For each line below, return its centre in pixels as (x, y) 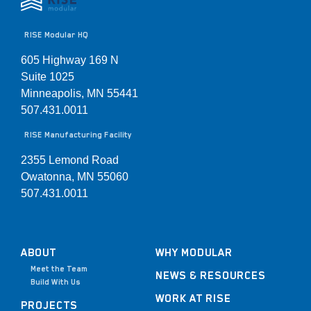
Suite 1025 (48, 76)
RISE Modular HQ (56, 35)
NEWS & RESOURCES (211, 276)
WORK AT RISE (193, 299)
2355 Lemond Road (70, 160)
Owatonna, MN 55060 (75, 177)
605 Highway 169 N (70, 60)
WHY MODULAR (194, 253)
